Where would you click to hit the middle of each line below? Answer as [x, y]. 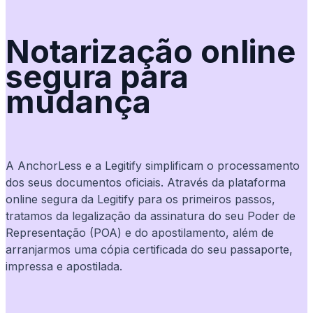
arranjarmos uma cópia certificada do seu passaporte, [149, 250]
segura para [97, 77]
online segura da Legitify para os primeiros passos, [140, 199]
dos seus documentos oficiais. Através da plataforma [146, 183]
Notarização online [151, 52]
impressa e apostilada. [64, 267]
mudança [78, 102]
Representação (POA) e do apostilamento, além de [140, 233]
